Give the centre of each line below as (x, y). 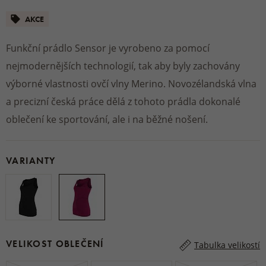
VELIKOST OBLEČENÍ (55, 244)
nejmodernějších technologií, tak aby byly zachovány (123, 66)
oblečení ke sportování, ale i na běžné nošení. (107, 119)
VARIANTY (31, 161)
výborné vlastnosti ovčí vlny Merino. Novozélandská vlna (131, 83)
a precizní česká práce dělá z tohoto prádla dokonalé (123, 101)
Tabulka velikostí (227, 245)
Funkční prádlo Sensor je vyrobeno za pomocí (108, 48)
